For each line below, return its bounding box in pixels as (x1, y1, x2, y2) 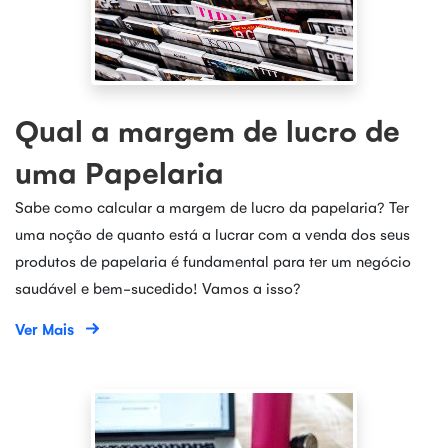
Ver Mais (15, 319, 74, 338)
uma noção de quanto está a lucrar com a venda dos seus (15, 224, 410, 243)
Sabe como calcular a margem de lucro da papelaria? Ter (15, 197, 409, 216)
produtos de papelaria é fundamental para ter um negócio (15, 251, 411, 270)
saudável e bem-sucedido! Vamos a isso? (15, 278, 301, 297)
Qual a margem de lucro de (15, 111, 400, 149)
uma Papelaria (15, 153, 224, 191)
